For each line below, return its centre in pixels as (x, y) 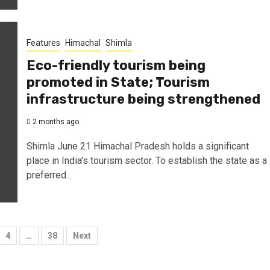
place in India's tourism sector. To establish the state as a (146, 160)
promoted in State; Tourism (118, 82)
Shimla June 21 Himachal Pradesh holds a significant (137, 146)
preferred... (49, 175)
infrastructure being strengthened (143, 99)
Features (43, 42)
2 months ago (55, 121)
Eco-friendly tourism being (116, 65)
